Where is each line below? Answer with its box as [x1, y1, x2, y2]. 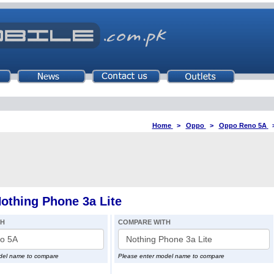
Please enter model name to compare [117, 253, 224, 259]
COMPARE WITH [117, 218, 171, 226]
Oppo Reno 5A [218, 122, 267, 129]
